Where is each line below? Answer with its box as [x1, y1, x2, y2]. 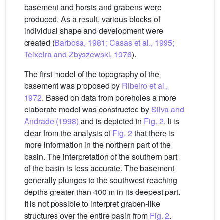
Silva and [151, 103, 184, 115]
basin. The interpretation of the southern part [24, 150, 177, 162]
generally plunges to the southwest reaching [24, 174, 177, 186]
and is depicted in [79, 115, 144, 127]
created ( [24, 36, 55, 48]
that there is [132, 127, 174, 138]
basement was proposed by [24, 80, 122, 91]
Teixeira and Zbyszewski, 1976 [24, 48, 132, 60]
